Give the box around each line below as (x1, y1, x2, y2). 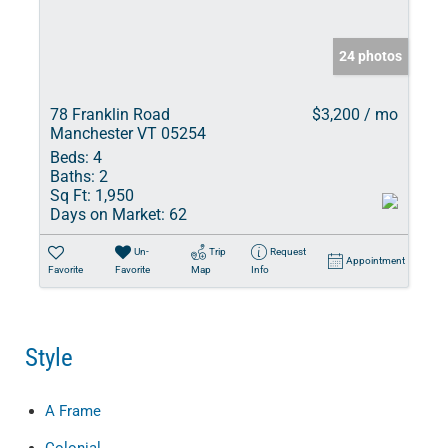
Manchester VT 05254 (50, 124, 206, 143)
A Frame (45, 402, 101, 420)
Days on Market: (50, 205, 165, 224)
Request (269, 246, 306, 257)
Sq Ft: (50, 186, 91, 205)
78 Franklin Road (50, 105, 170, 124)
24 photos (339, 48, 402, 64)
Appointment (346, 255, 405, 266)
